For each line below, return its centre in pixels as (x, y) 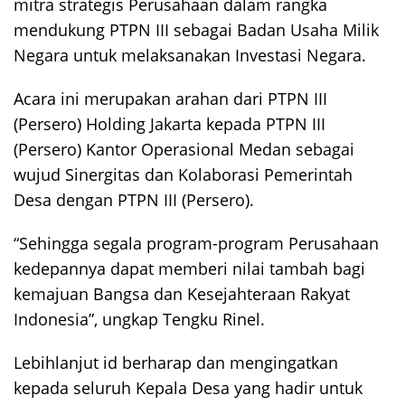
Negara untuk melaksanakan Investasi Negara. (190, 55)
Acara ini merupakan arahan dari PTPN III (170, 99)
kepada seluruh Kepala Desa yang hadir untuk (188, 388)
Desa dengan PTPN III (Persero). (134, 200)
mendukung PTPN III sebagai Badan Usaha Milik (196, 30)
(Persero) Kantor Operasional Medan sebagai (184, 149)
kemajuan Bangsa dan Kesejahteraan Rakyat (182, 294)
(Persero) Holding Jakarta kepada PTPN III (170, 124)
